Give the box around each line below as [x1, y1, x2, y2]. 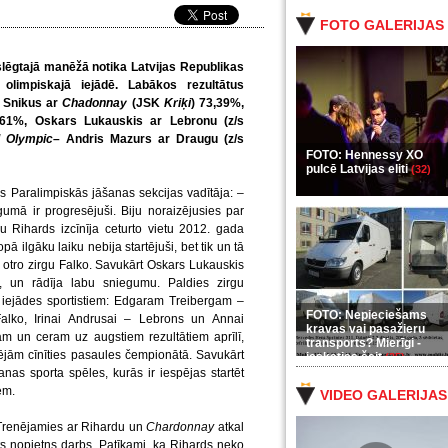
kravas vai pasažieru [306, 322, 425, 336]
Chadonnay [58, 96, 128, 110]
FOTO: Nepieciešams [306, 308, 427, 322]
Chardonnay [146, 420, 215, 434]
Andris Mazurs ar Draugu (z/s [66, 132, 244, 146]
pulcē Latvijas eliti [306, 162, 411, 176]
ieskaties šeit [306, 350, 385, 364]
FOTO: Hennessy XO [306, 148, 423, 162]
